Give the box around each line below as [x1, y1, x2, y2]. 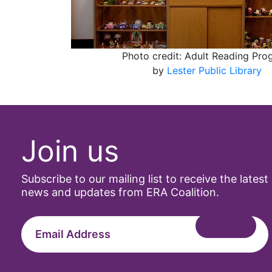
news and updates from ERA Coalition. [21, 186, 219, 199]
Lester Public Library [166, 64, 262, 76]
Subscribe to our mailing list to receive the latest [21, 172, 268, 185]
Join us [21, 133, 119, 169]
